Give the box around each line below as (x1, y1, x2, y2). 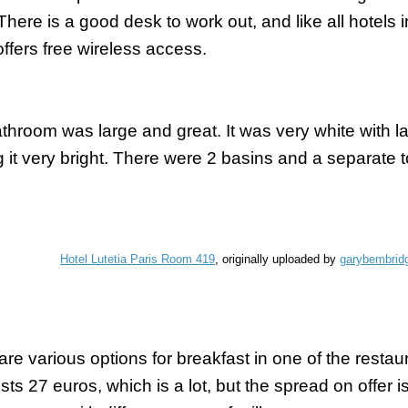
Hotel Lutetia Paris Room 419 (60, 251, 215, 266)
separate (327, 148, 396, 168)
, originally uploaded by (215, 251, 340, 266)
